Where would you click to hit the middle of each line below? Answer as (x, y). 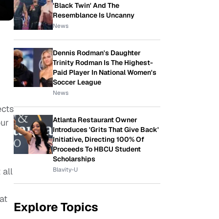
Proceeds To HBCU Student (97, 149)
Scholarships (74, 159)
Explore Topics (56, 207)
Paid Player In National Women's (105, 72)
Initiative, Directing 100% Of (99, 139)
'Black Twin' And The (86, 5)
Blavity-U (65, 170)
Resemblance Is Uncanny (94, 15)
